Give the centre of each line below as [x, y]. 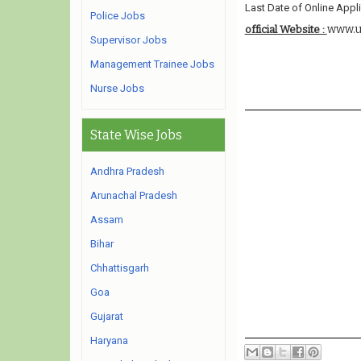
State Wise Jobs [136, 135]
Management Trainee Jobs [152, 64]
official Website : [286, 29]
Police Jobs [118, 16]
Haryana [109, 340]
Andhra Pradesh [127, 171]
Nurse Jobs [117, 88]
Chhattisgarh [120, 268]
